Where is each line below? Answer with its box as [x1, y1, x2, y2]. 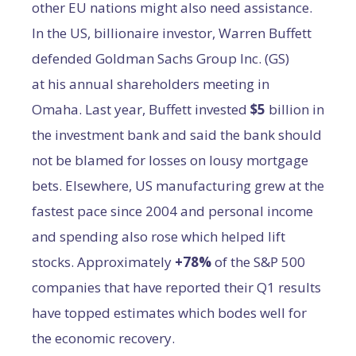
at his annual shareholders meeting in [32, 75, 269, 93]
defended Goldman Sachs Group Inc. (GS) [32, 49, 289, 68]
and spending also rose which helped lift [32, 227, 285, 246]
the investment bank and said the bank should [32, 126, 322, 144]
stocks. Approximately [32, 253, 172, 271]
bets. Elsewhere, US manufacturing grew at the [32, 176, 324, 195]
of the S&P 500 [211, 253, 305, 271]
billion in [265, 100, 324, 118]
